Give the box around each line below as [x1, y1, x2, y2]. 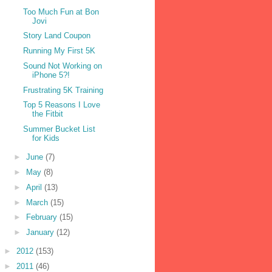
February [25, 212, 59, 222]
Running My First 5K [23, 46, 96, 56]
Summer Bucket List [23, 124, 96, 134]
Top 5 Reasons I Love [23, 100, 101, 110]
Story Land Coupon [23, 31, 91, 41]
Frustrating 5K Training [23, 85, 104, 95]
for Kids [32, 134, 60, 143]
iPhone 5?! [32, 70, 70, 80]
